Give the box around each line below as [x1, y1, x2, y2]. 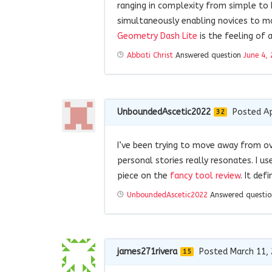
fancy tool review [170, 170, 240, 181]
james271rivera [117, 246, 177, 257]
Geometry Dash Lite [117, 30, 197, 41]
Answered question [173, 50, 243, 59]
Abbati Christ [127, 50, 173, 59]
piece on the [117, 170, 170, 181]
